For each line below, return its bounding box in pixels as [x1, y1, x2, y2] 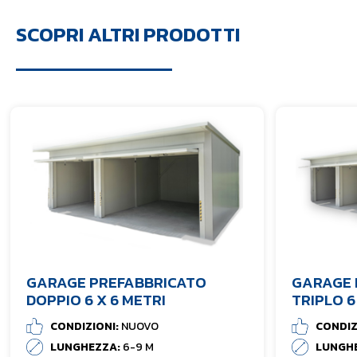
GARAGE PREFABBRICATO [26, 271, 206, 295]
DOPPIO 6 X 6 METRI [26, 288, 166, 312]
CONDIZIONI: [50, 318, 121, 335]
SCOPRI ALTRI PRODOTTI [16, 19, 240, 50]
